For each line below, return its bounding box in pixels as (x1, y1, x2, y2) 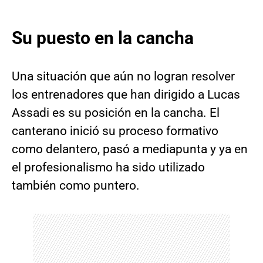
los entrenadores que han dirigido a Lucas (12, 87, 240, 102)
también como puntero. (12, 178, 140, 193)
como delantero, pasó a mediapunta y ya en (12, 142, 248, 157)
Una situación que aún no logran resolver (12, 69, 235, 84)
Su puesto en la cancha (12, 28, 194, 49)
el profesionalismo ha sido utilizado (12, 160, 205, 175)
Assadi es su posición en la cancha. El (12, 106, 220, 120)
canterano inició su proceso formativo (12, 124, 218, 139)
